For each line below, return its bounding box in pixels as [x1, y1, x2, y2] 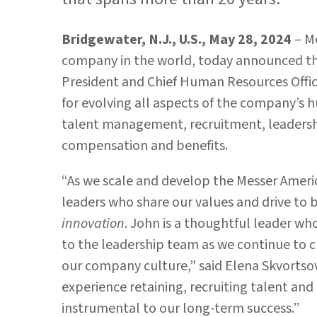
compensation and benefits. [62, 136, 228, 156]
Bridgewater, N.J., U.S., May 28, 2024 [62, 30, 294, 50]
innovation [62, 214, 125, 234]
